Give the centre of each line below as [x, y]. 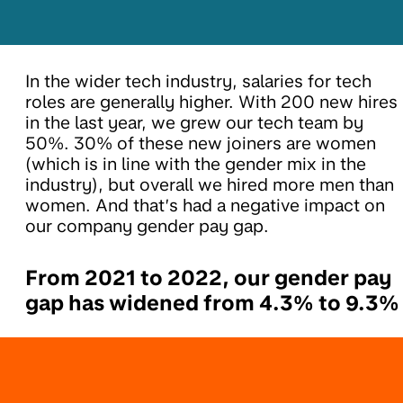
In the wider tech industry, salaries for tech [198, 82]
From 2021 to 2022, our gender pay [209, 278]
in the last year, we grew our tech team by [194, 123]
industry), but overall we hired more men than [210, 185]
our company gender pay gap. [147, 227]
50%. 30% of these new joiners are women [201, 144]
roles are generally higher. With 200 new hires [211, 103]
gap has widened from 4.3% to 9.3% [212, 304]
